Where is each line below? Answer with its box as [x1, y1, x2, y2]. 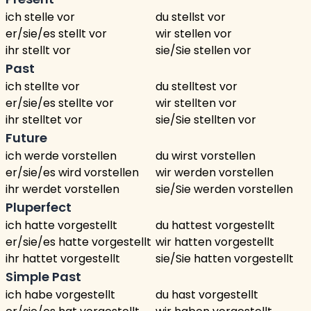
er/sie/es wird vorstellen [6, 165, 139, 180]
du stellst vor [155, 9, 226, 25]
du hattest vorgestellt [155, 217, 275, 233]
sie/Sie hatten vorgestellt [155, 251, 294, 267]
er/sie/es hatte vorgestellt [6, 234, 151, 250]
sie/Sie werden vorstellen [155, 181, 293, 197]
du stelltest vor [155, 78, 237, 94]
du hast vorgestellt [155, 287, 258, 303]
